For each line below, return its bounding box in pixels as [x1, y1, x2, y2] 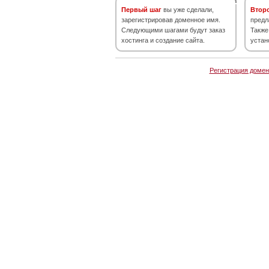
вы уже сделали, [162, 6, 214, 13]
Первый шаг [121, 6, 162, 13]
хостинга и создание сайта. [121, 37, 205, 44]
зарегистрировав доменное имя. [121, 16, 220, 23]
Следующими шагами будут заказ [121, 26, 225, 34]
